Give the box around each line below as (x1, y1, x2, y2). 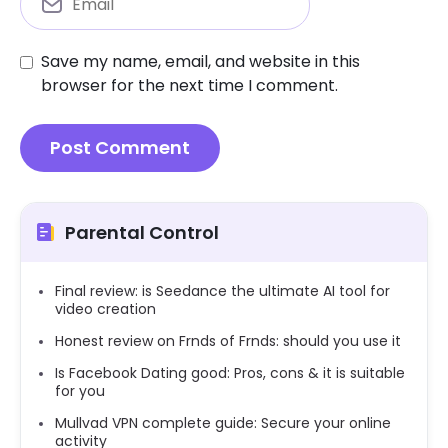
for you (55, 380, 105, 401)
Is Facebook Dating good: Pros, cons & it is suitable (55, 362, 405, 383)
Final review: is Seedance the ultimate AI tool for (55, 280, 390, 301)
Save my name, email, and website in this (41, 49, 360, 73)
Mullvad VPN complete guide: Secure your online (55, 412, 391, 433)
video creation (55, 298, 156, 319)
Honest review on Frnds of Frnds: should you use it (55, 330, 401, 351)
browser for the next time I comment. (41, 73, 338, 97)
